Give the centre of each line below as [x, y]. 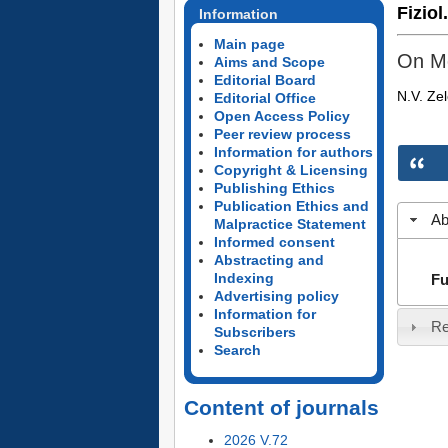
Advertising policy [276, 296]
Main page [249, 44]
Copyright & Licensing [290, 170]
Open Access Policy [281, 116]
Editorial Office [264, 98]
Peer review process [282, 134]
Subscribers [254, 332]
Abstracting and [268, 260]
